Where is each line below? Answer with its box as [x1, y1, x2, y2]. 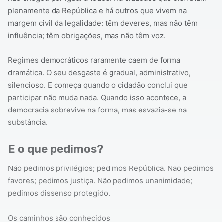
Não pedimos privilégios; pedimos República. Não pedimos [8, 164, 214, 173]
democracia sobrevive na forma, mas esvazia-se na [8, 105, 187, 114]
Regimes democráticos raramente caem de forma [8, 55, 180, 65]
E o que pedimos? [8, 141, 103, 156]
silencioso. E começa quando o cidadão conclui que [8, 80, 188, 90]
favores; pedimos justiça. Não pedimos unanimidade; [8, 176, 192, 186]
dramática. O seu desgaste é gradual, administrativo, [8, 67, 191, 77]
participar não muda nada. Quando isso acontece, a [8, 92, 186, 102]
